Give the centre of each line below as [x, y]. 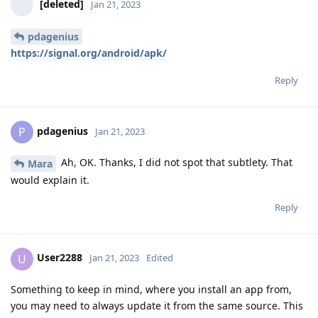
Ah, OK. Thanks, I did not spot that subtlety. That [175, 162]
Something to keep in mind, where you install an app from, [151, 289]
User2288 [60, 258]
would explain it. [50, 180]
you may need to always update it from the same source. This [157, 305]
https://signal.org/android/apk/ [89, 53]
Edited [160, 258]
